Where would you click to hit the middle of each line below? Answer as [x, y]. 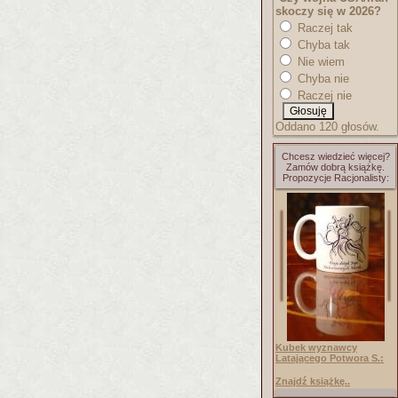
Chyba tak [322, 45]
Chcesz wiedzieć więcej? [335, 156]
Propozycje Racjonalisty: [335, 178]
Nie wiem [319, 62]
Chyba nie [322, 79]
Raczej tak [323, 28]
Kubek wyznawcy [316, 347]
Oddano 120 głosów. [327, 127]
